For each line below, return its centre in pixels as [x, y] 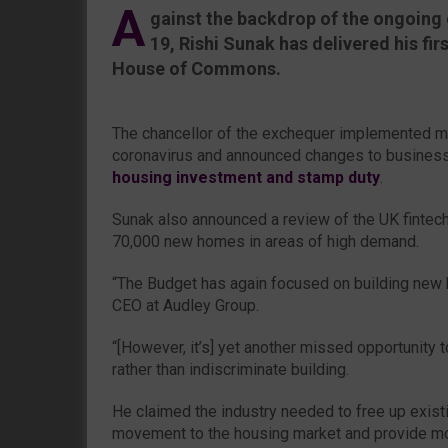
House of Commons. [196, 68]
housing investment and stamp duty [246, 177]
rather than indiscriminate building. [230, 369]
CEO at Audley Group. [185, 305]
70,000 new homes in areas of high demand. [265, 241]
